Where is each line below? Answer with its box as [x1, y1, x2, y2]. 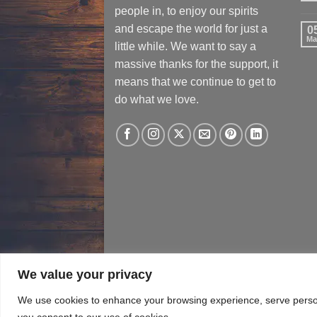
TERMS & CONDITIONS [115, 292, 216, 303]
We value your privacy [18, 267, 152, 282]
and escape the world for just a [115, 21, 267, 35]
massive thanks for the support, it [115, 57, 278, 70]
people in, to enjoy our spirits [115, 4, 258, 17]
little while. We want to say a [115, 39, 256, 52]
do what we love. [115, 92, 199, 105]
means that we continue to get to [115, 74, 276, 88]
